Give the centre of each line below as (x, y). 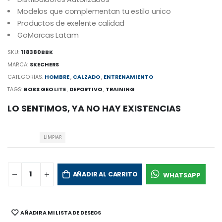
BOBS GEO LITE (45, 90)
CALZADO (87, 77)
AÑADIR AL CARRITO (105, 174)
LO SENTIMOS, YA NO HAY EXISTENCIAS (94, 109)
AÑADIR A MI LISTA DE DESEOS (61, 213)
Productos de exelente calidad (71, 23)
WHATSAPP (181, 175)
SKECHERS (45, 65)
